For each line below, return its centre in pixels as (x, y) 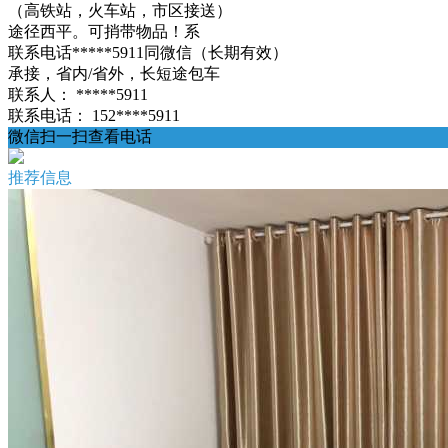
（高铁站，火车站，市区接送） (120, 10)
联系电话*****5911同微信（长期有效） (148, 52)
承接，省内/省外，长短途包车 (114, 73)
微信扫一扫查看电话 (80, 136)
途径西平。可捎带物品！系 (104, 31)
